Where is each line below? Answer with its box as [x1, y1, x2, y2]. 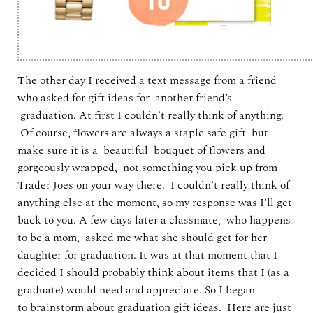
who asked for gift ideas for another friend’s [17, 89, 232, 106]
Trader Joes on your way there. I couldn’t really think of [17, 177, 289, 194]
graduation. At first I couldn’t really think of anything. [17, 107, 284, 124]
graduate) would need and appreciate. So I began [17, 282, 255, 298]
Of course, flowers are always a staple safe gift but [17, 124, 268, 141]
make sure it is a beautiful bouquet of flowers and [17, 142, 265, 159]
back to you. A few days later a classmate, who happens [17, 212, 291, 228]
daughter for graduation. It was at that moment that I [17, 247, 277, 263]
